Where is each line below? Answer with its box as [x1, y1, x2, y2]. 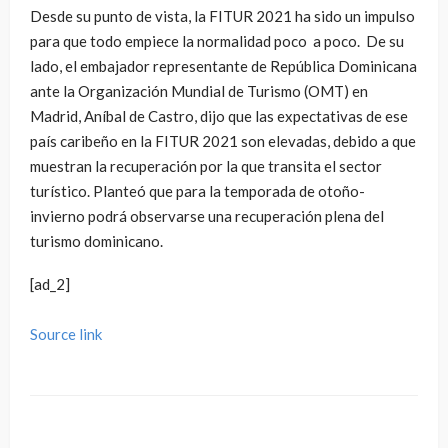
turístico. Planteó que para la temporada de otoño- [30, 182, 365, 201]
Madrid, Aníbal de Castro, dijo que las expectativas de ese [30, 107, 408, 126]
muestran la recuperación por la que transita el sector [30, 157, 382, 176]
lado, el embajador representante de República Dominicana [30, 57, 417, 76]
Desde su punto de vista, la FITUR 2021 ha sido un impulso [30, 7, 415, 26]
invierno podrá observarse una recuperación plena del [30, 207, 384, 226]
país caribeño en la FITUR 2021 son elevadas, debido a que [30, 132, 416, 151]
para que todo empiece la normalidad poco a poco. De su [30, 32, 404, 51]
